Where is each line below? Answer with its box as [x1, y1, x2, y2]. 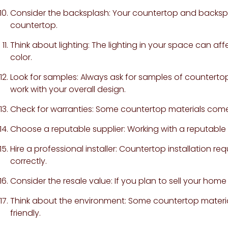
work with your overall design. [10, 83, 126, 95]
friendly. [10, 207, 41, 219]
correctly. [10, 155, 47, 167]
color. [10, 51, 32, 63]
